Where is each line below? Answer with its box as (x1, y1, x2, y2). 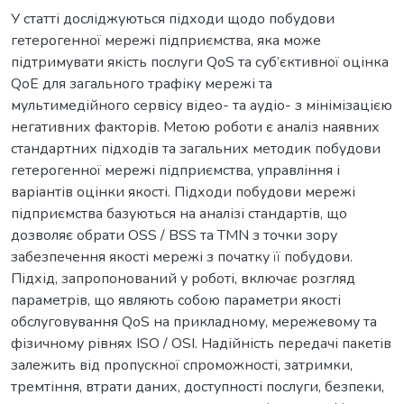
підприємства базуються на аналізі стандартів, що (11, 203, 347, 224)
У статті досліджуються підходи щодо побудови (11, 8, 335, 29)
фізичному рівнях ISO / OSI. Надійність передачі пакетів (11, 333, 391, 353)
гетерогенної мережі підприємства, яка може (11, 30, 321, 50)
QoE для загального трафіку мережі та (11, 73, 272, 94)
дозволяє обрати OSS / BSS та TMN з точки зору (11, 225, 337, 245)
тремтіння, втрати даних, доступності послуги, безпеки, (11, 376, 384, 397)
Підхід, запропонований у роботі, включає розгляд (11, 268, 355, 289)
